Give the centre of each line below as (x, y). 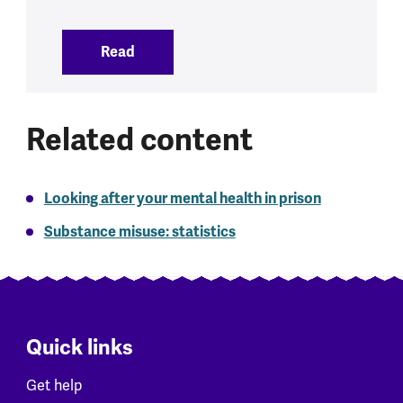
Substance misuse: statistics (139, 231)
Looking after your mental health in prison (182, 198)
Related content (139, 139)
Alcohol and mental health (228, 51)
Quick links (79, 348)
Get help (54, 385)
